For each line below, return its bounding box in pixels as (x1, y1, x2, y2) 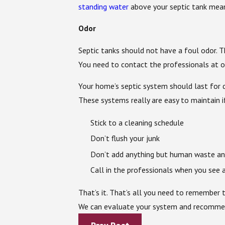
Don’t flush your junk (90, 133, 160, 144)
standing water (78, 1, 129, 12)
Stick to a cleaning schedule (90, 118, 184, 128)
